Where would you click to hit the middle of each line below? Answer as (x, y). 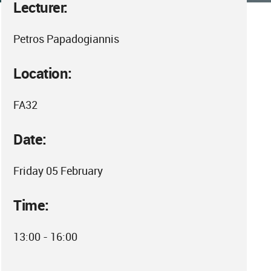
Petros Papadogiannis (67, 39)
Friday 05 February (58, 171)
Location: (43, 73)
